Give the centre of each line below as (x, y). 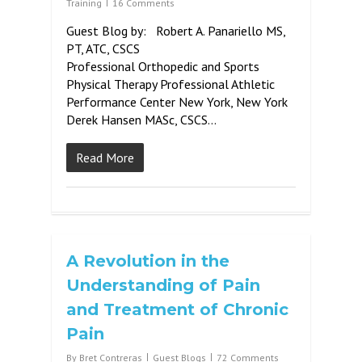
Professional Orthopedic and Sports (163, 66)
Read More (105, 158)
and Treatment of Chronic (177, 309)
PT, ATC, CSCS (158, 48)
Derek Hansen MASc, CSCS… (141, 120)
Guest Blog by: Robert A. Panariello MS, (176, 31)
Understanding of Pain (163, 285)
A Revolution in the (148, 261)
